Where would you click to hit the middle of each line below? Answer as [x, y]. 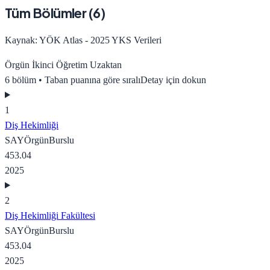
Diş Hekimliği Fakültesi [50, 215]
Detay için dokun [173, 80]
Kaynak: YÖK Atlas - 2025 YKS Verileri [83, 40]
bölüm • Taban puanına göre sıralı [75, 80]
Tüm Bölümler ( [49, 13]
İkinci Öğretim [58, 64]
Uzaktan [105, 64]
